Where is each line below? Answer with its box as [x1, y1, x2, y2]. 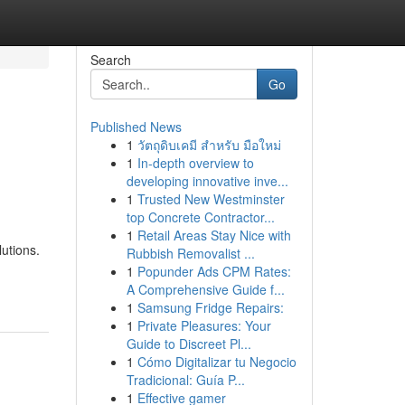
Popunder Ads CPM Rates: [137, 262, 291, 280]
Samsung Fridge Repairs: [137, 298, 284, 316]
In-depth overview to [137, 154, 254, 172]
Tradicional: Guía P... [126, 371, 245, 389]
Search [89, 51, 131, 69]
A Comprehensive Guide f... [126, 280, 285, 298]
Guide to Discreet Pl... [126, 334, 251, 353]
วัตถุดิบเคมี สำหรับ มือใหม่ [137, 136, 281, 154]
